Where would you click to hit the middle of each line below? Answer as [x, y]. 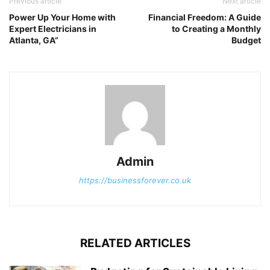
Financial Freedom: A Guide [205, 17]
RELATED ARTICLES [135, 243]
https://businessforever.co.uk [135, 181]
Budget [246, 40]
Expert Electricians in [53, 29]
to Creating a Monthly [216, 29]
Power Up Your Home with [62, 17]
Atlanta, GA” [34, 40]
